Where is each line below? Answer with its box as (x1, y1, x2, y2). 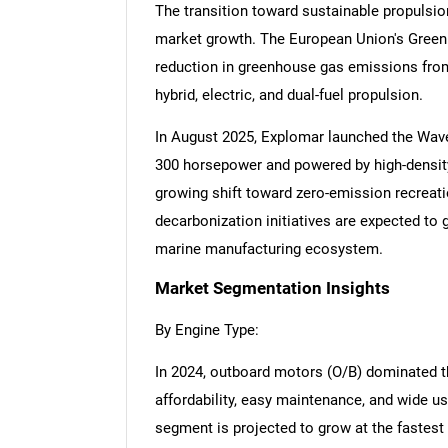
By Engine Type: (154, 321, 259, 340)
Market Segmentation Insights (154, 279, 390, 299)
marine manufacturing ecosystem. (154, 239, 383, 258)
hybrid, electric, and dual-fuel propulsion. (154, 85, 423, 104)
